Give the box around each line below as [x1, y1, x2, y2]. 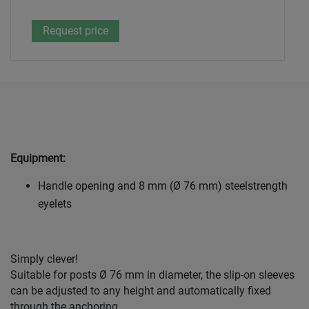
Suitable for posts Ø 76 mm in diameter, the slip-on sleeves [10, 268, 295, 282]
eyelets [38, 197, 72, 211]
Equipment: [10, 152, 66, 166]
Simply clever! [10, 252, 78, 266]
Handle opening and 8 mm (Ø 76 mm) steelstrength [38, 179, 288, 193]
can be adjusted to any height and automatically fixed [10, 284, 271, 298]
